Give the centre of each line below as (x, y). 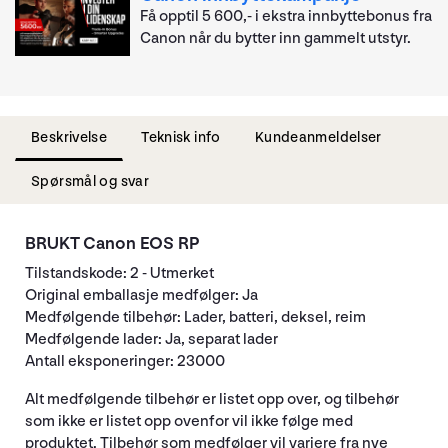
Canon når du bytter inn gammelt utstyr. (276, 39)
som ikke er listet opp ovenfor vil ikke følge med (189, 421)
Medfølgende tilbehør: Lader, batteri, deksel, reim (195, 317)
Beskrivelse (69, 137)
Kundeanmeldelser (318, 137)
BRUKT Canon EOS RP (112, 243)
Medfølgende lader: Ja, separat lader (151, 339)
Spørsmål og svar (90, 181)
